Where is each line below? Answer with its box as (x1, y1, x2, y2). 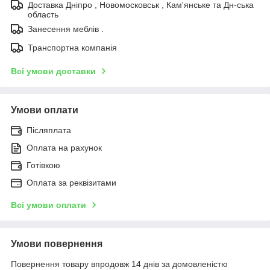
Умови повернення (11, 238, 102, 249)
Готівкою (27, 160, 60, 170)
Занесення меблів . (28, 24, 104, 34)
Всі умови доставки (11, 66, 96, 76)
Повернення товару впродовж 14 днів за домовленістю (11, 259, 228, 269)
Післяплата (27, 125, 71, 135)
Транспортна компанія (28, 42, 117, 52)
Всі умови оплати (11, 199, 86, 210)
